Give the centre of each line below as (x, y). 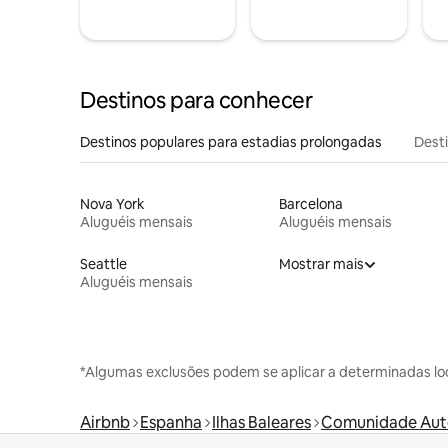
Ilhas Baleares (261, 422)
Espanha (171, 422)
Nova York (112, 203)
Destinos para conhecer (196, 100)
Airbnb (105, 422)
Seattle (103, 263)
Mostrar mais (321, 263)
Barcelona (310, 203)
